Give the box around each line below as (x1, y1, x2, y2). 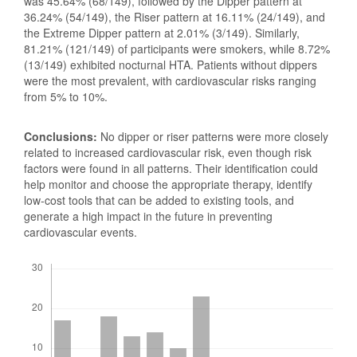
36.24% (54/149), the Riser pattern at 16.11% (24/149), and (24, 8, 325, 25)
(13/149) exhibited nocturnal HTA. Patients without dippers (24, 56, 317, 73)
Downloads (29, 250, 73, 263)
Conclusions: (24, 127, 100, 144)
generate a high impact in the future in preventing (24, 207, 273, 224)
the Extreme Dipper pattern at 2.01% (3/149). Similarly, (24, 24, 300, 41)
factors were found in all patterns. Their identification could (24, 159, 318, 176)
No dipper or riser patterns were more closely (100, 127, 328, 144)
